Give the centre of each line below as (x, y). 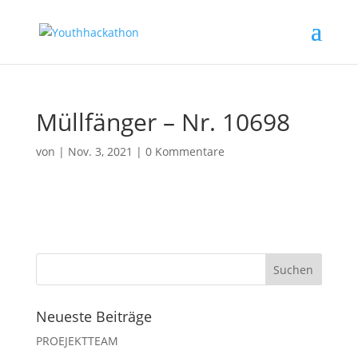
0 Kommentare (185, 151)
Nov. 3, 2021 (100, 151)
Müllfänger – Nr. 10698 (163, 122)
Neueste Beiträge (93, 316)
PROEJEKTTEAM (77, 341)
